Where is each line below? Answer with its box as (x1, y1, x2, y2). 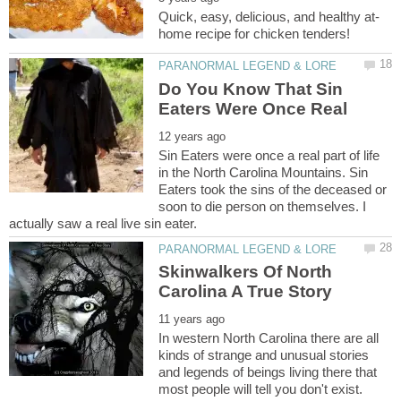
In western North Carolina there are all (158, 330, 380, 346)
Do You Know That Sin (158, 79, 344, 98)
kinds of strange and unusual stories (158, 347, 370, 363)
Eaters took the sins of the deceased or (158, 181, 388, 197)
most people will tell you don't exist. (158, 381, 363, 397)
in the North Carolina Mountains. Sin (158, 164, 369, 180)
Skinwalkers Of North (158, 262, 333, 282)
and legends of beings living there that (158, 364, 378, 380)
